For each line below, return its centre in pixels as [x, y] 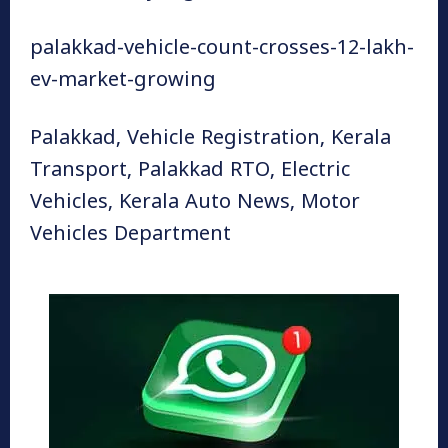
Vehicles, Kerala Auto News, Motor [195, 203]
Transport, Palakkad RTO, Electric [190, 171]
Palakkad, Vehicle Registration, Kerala [210, 139]
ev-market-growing [123, 81]
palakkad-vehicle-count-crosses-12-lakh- [222, 49]
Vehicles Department [130, 235]
